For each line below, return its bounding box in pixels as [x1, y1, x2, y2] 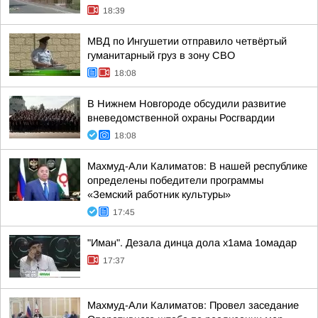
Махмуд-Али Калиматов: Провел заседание [87, 300, 299, 311]
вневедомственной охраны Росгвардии [87, 112, 275, 124]
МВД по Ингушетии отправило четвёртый [87, 35, 287, 47]
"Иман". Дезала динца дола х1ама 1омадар [87, 237, 297, 248]
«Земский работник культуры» [87, 189, 231, 200]
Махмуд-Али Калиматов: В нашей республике [87, 160, 307, 172]
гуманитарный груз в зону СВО [87, 50, 235, 61]
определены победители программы [87, 175, 263, 186]
